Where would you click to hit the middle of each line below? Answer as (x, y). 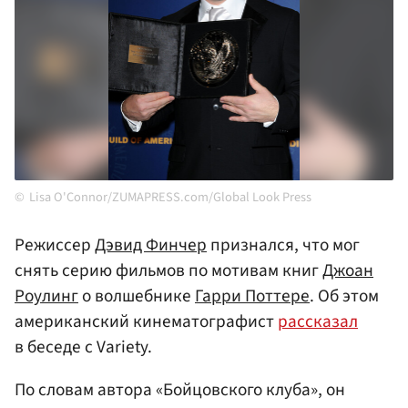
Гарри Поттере (252, 296)
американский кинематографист (146, 322)
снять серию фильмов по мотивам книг (168, 271)
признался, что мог (283, 245)
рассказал (318, 322)
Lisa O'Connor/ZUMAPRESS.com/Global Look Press (170, 198)
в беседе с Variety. (83, 347)
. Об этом (344, 296)
